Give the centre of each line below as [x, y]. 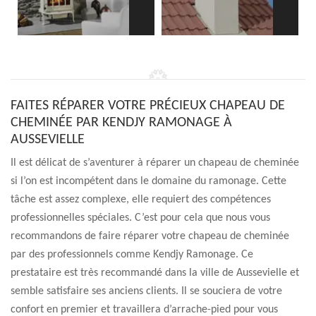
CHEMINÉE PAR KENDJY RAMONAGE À [121, 123]
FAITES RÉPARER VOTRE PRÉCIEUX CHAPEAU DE [148, 106]
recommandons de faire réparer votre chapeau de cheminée [150, 236]
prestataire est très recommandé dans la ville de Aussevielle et [155, 273]
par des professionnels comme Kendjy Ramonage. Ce [132, 255]
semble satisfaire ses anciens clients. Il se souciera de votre [146, 291]
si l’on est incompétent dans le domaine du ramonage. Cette [148, 181]
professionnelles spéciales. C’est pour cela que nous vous [140, 218]
